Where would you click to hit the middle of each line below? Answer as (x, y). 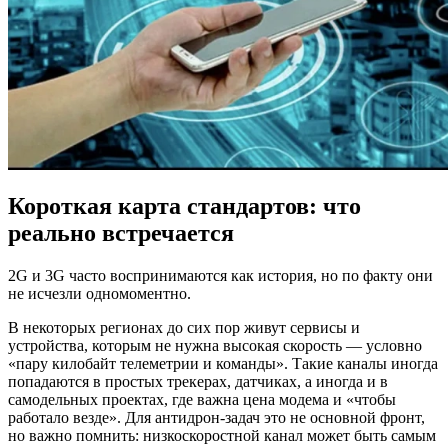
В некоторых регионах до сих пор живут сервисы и (184, 328)
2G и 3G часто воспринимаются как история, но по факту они (220, 276)
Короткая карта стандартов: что (184, 206)
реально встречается (121, 233)
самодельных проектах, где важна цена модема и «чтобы (202, 400)
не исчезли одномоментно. (99, 294)
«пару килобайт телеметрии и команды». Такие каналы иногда (223, 364)
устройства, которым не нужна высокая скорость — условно (215, 346)
